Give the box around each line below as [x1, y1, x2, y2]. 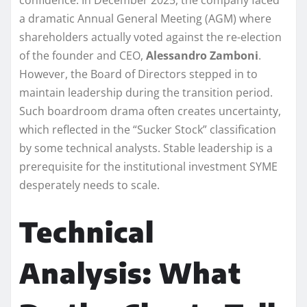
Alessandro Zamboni [146, 47, 258, 63]
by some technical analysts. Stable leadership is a [19, 140, 273, 156]
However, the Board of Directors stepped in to [19, 66, 258, 82]
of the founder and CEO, [19, 47, 146, 63]
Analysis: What [19, 255, 241, 290]
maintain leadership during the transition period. [19, 84, 273, 100]
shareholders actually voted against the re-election [19, 29, 282, 45]
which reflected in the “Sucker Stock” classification [19, 121, 276, 137]
